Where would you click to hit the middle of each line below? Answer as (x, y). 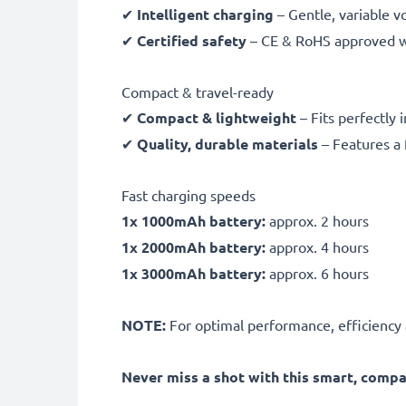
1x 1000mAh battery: (193, 220)
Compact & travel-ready (198, 91)
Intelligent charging (205, 14)
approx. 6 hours (317, 272)
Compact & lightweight (217, 117)
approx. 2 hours (317, 220)
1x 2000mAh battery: (193, 246)
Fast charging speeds (188, 194)
